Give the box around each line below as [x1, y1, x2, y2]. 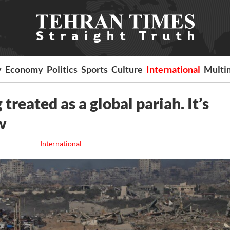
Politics [47, 64, 78, 75]
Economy [5, 64, 44, 75]
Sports [81, 64, 108, 75]
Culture [111, 64, 143, 75]
